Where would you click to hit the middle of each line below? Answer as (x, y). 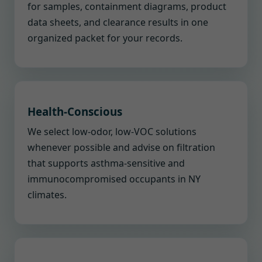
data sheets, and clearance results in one (118, 22)
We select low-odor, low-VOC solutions (112, 132)
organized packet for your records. (105, 38)
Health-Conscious (75, 111)
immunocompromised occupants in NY (114, 179)
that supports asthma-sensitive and (106, 163)
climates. (47, 195)
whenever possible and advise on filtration (121, 147)
